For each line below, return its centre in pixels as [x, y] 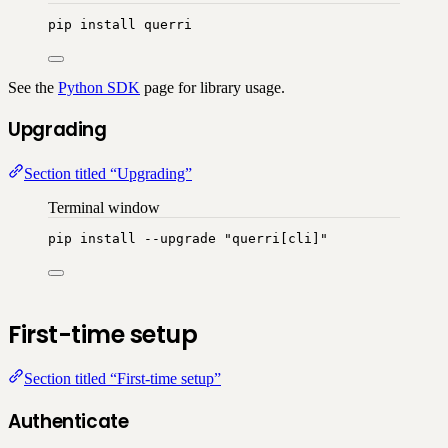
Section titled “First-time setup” [122, 379]
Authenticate [68, 421]
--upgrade [180, 239]
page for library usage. [212, 87]
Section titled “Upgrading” [108, 174]
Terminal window [104, 208]
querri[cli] [276, 239]
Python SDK [99, 87]
